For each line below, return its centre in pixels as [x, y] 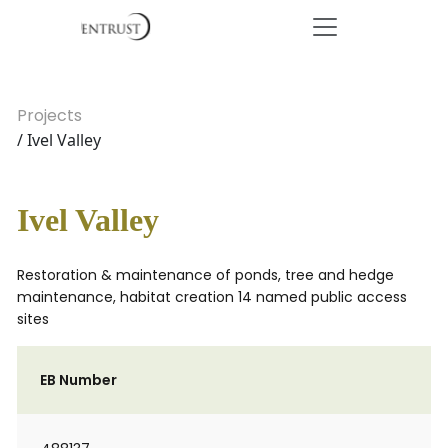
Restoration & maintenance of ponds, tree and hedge [205, 275]
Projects [49, 115]
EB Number [78, 380]
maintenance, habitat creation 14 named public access [212, 297]
